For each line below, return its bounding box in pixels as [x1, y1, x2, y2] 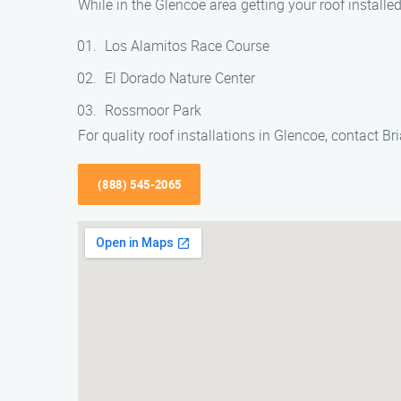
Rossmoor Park [105, 100, 201, 120]
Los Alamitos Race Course [105, 36, 269, 55]
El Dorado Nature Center [105, 68, 255, 88]
